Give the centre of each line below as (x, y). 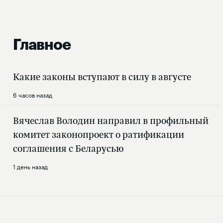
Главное (42, 45)
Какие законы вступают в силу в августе (102, 77)
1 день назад (30, 166)
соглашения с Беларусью (68, 149)
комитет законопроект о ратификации (99, 135)
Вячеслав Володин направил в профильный (111, 121)
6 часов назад (33, 95)
